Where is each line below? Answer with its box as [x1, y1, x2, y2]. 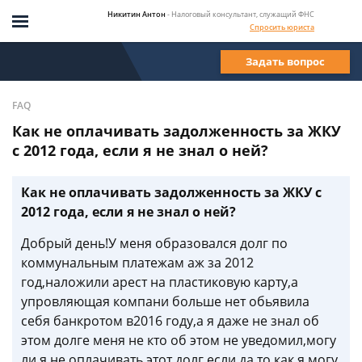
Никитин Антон [107, 8, 166, 19]
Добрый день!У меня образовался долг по [21, 234, 288, 252]
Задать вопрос [246, 53, 325, 69]
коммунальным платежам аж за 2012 [21, 254, 254, 271]
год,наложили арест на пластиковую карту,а [21, 273, 298, 291]
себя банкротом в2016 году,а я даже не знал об [21, 312, 319, 330]
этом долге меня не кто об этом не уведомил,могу [21, 331, 336, 349]
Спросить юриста [250, 21, 314, 32]
